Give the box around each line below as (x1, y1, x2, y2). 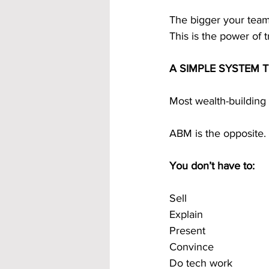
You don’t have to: (169, 160, 255, 172)
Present (169, 225, 205, 237)
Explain (169, 208, 203, 220)
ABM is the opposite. (169, 127, 266, 139)
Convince (169, 241, 214, 253)
